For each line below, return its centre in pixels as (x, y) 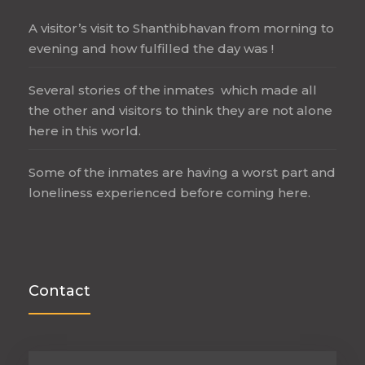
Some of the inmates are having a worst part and (182, 172)
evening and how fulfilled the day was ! (151, 48)
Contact (59, 291)
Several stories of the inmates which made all (173, 90)
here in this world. (85, 130)
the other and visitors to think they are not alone (180, 110)
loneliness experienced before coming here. (169, 192)
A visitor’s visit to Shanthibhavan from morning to (181, 28)
